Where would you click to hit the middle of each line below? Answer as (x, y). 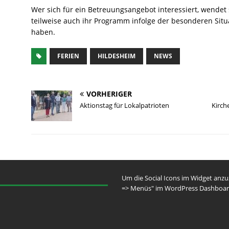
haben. (43, 32)
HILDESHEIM (116, 56)
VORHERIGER (109, 94)
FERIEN (68, 56)
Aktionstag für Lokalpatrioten (124, 105)
